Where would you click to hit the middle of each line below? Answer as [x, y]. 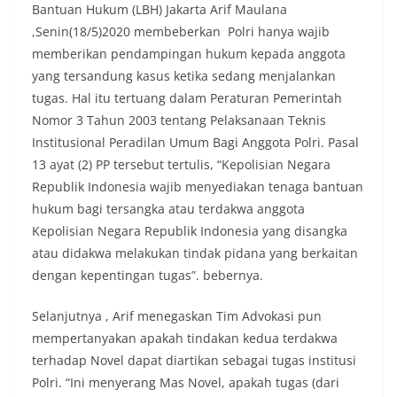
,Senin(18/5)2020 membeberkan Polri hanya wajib [181, 31]
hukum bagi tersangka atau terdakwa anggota [168, 208]
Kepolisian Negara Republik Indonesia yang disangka [190, 230]
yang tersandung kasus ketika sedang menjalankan [184, 75]
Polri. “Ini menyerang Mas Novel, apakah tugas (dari [186, 382]
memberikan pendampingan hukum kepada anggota [189, 53]
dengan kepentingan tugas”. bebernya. [148, 275]
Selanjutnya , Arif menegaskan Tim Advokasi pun [177, 315]
